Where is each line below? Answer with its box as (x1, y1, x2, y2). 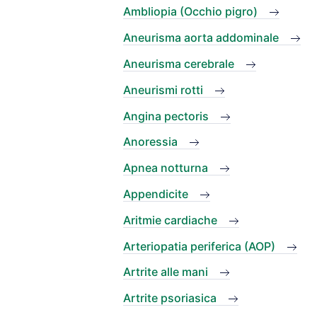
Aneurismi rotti (123, 82, 203, 97)
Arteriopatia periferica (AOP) (123, 238, 275, 253)
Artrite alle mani (123, 265, 208, 279)
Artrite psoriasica (123, 291, 217, 306)
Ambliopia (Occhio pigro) (123, 4, 258, 19)
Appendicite (123, 186, 188, 201)
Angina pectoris (123, 108, 209, 123)
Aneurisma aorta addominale (123, 30, 279, 45)
